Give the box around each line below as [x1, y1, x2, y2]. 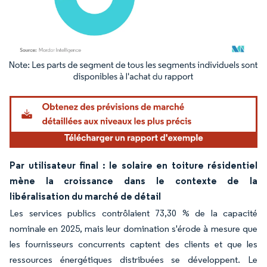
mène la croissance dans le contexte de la [10, 174, 257, 187]
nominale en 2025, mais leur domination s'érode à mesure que [10, 222, 257, 234]
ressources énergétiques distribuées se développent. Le [10, 253, 257, 265]
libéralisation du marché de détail [10, 190, 161, 202]
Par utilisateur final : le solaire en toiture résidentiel [10, 159, 257, 171]
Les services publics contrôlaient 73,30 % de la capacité [10, 207, 257, 219]
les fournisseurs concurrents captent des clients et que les [10, 238, 257, 250]
